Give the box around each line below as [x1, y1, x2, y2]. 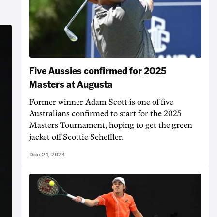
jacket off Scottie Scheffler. [29, 133, 124, 141]
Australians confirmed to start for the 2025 [29, 110, 182, 118]
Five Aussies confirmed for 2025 [29, 64, 167, 77]
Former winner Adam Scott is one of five [29, 98, 173, 107]
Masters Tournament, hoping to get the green [29, 122, 192, 130]
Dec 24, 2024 [29, 151, 65, 158]
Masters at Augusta [29, 77, 113, 91]
